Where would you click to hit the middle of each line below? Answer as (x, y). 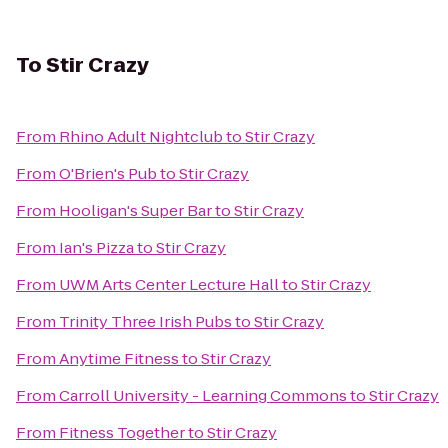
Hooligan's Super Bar (135, 210)
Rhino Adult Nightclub (141, 136)
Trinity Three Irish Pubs (145, 321)
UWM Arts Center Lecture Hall (169, 284)
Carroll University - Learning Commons (203, 395)
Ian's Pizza (96, 247)
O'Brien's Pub (108, 173)
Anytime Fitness (119, 358)
